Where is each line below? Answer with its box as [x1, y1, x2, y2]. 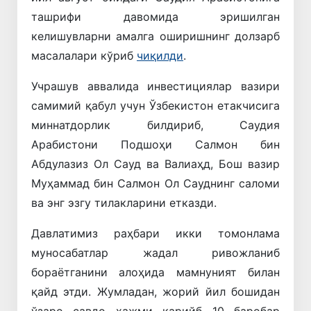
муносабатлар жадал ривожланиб [31, 246, 280, 260]
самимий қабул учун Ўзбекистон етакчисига [31, 99, 280, 113]
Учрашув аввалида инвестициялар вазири [31, 79, 280, 94]
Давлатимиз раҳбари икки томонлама [31, 226, 280, 241]
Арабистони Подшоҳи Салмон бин [31, 137, 280, 152]
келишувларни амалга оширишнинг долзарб [31, 29, 280, 44]
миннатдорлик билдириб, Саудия [31, 118, 280, 133]
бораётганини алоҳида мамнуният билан [31, 265, 280, 280]
